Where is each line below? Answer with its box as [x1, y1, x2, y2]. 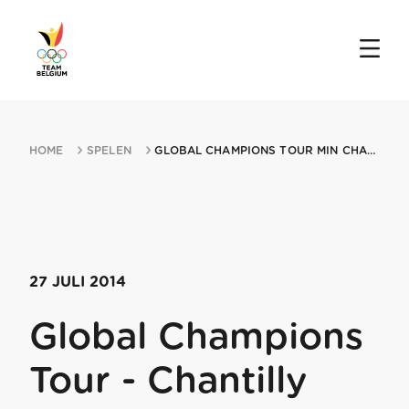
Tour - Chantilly [29, 362, 307, 400]
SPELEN [87, 144, 131, 156]
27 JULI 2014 [29, 274, 126, 289]
